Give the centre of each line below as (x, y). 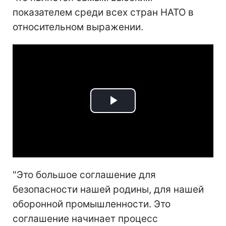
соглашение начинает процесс (85, 218)
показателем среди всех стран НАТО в (103, 12)
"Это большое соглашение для (84, 175)
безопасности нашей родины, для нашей (108, 189)
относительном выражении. (78, 27)
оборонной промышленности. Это (92, 204)
